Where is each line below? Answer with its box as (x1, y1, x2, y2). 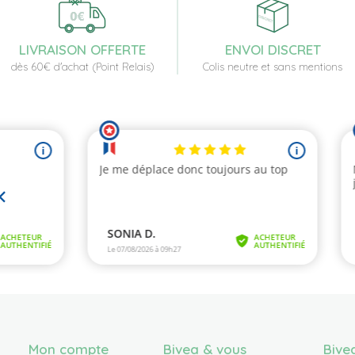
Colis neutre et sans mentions (203, 60, 342, 74)
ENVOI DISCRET (224, 41, 321, 59)
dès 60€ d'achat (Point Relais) (10, 60, 155, 74)
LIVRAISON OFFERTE (19, 41, 146, 59)
